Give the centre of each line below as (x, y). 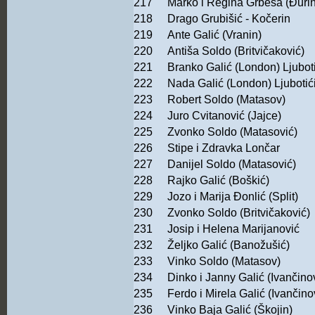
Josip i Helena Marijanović (233, 229)
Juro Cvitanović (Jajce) (224, 116)
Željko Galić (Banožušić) (229, 245)
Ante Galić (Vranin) (214, 35)
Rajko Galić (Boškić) (218, 181)
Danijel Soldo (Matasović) (232, 165)
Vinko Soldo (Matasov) (224, 262)
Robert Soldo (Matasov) (226, 100)
